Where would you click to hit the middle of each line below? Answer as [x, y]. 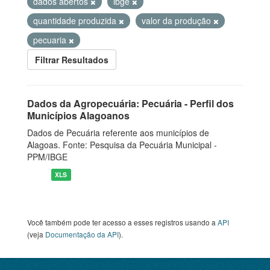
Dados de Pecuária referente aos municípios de [118, 133]
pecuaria [51, 40]
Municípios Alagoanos [78, 115]
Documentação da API [82, 234]
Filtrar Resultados [72, 60]
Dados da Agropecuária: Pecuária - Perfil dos [130, 103]
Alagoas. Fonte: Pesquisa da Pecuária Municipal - [122, 145]
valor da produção [177, 20]
